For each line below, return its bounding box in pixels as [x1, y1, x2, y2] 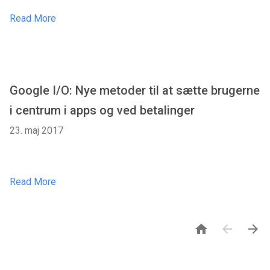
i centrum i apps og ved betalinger [10, 103, 195, 118]
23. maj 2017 [10, 125, 63, 137]
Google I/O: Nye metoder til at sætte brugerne [10, 83, 260, 98]
